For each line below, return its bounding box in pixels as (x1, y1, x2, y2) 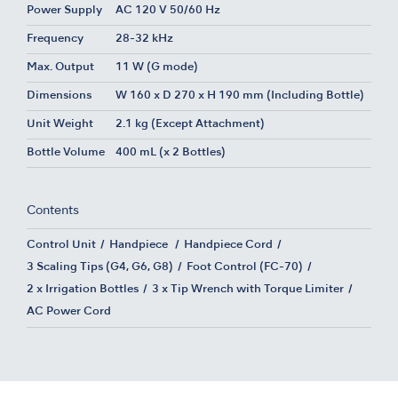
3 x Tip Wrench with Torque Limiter (152, 284, 344, 296)
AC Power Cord (27, 306, 111, 318)
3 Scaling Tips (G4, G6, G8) (27, 262, 173, 274)
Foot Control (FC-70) (187, 262, 303, 274)
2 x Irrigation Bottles (27, 284, 139, 296)
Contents (27, 205, 79, 218)
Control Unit (27, 240, 96, 251)
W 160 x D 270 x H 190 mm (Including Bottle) (115, 91, 364, 102)
